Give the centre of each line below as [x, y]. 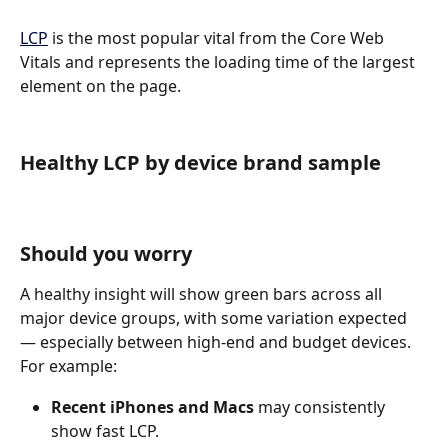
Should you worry [106, 254]
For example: [68, 366]
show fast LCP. [105, 430]
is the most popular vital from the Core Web [218, 38]
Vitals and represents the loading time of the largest [219, 62]
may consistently [321, 406]
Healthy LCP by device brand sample [200, 163]
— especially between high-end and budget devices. [215, 342]
